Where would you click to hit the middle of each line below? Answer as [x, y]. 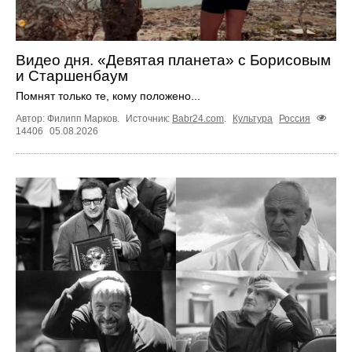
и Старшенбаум [72, 76]
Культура [253, 119]
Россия [295, 119]
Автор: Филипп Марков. [69, 119]
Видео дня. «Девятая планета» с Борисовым [173, 60]
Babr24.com [198, 119]
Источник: [149, 119]
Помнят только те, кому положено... [108, 96]
